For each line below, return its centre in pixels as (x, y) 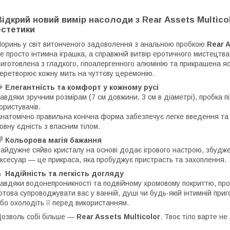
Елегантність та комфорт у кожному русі (82, 87)
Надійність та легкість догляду (64, 173)
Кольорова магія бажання (53, 140)
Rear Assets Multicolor (118, 216)
